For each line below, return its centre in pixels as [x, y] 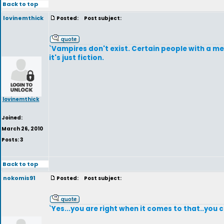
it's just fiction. [76, 58]
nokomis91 [19, 178]
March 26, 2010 [22, 129]
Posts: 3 [12, 140]
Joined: [12, 118]
